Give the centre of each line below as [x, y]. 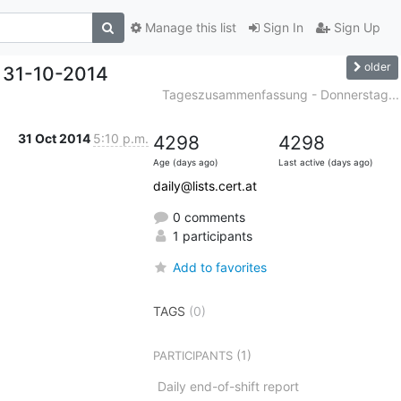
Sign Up [355, 28]
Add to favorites [219, 267]
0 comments [207, 217]
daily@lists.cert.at [205, 185]
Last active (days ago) [325, 162]
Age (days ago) [185, 162]
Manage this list [188, 28]
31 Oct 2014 [55, 138]
